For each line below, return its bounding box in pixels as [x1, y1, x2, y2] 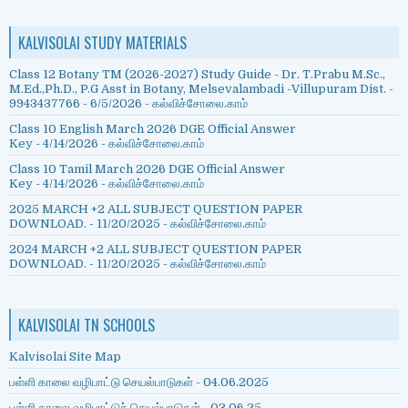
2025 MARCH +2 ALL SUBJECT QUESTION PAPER [9, 202, 302, 217]
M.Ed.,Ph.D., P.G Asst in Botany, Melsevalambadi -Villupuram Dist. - [9, 82, 393, 97]
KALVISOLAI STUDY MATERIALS [18, 32, 187, 55]
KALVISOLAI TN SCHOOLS [18, 314, 155, 337]
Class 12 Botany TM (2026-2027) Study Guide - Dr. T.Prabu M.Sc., [9, 67, 385, 82]
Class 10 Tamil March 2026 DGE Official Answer [9, 162, 285, 177]
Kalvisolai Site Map [9, 350, 121, 364]
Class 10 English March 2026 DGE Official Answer [9, 122, 296, 137]
